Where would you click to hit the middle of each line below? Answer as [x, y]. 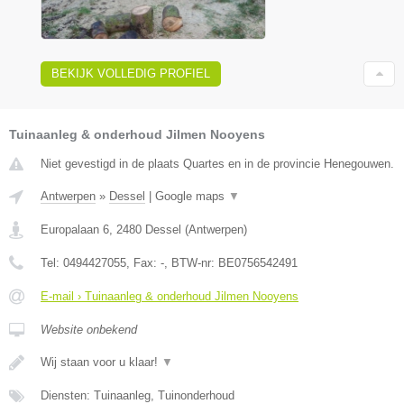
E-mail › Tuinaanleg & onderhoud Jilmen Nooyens [170, 296]
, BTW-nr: [191, 262]
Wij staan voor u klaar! [101, 362]
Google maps [192, 196]
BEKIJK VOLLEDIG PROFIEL [131, 73]
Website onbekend [89, 329]
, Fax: [143, 262]
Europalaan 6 [75, 229]
